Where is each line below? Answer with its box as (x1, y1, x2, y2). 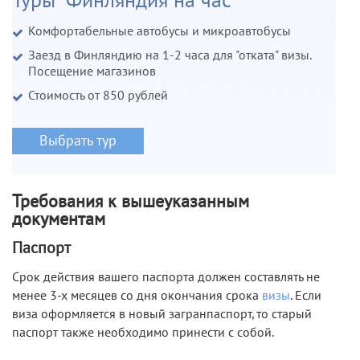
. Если (290, 288, 321, 303)
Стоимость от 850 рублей (28, 88, 168, 103)
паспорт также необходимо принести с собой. (12, 325, 274, 340)
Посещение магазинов (28, 63, 156, 79)
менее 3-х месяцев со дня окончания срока (12, 288, 262, 303)
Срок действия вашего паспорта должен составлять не (12, 269, 320, 284)
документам (12, 208, 105, 230)
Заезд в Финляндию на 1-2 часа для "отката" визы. (28, 47, 311, 63)
